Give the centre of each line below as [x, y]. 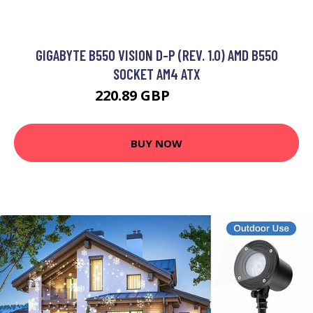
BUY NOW [156, 143]
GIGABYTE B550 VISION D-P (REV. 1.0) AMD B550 [156, 55]
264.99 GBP [196, 97]
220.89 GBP [134, 95]
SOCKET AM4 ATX [156, 74]
